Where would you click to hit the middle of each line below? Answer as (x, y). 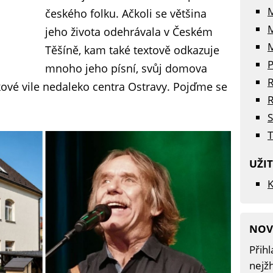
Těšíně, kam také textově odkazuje (132, 50)
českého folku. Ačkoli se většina (126, 13)
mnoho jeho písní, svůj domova (126, 68)
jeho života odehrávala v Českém (129, 32)
